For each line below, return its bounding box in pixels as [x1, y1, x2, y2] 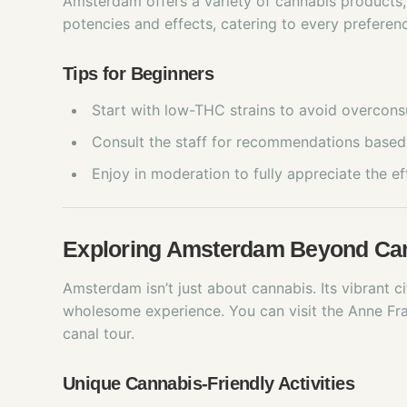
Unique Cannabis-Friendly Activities [63, 373, 354, 393]
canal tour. [63, 324, 134, 342]
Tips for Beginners [63, 64, 214, 84]
